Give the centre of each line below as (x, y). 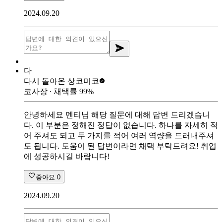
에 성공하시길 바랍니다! (67, 156)
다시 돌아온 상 (50, 81)
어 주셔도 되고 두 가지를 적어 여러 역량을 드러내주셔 (119, 135)
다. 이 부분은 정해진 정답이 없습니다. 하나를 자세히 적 (121, 125)
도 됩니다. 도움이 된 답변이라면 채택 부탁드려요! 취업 (120, 146)
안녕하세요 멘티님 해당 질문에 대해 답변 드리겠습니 (117, 114)
